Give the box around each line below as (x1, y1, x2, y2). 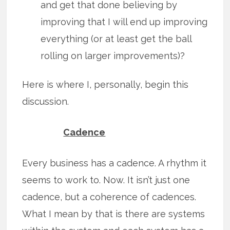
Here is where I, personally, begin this (22, 79, 189, 90)
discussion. (22, 95, 69, 107)
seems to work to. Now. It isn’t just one (22, 174, 190, 185)
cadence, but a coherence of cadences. (22, 191, 197, 202)
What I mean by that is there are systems (22, 208, 205, 219)
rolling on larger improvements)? (41, 50, 185, 62)
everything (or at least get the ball (41, 33, 192, 45)
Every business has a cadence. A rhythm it (22, 157, 207, 168)
